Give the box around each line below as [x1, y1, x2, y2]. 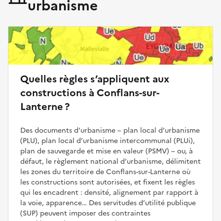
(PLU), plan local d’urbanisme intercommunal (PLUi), [20, 135, 195, 146]
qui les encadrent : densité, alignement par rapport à [20, 187, 198, 198]
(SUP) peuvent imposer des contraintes [20, 208, 150, 219]
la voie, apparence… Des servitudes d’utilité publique [20, 197, 196, 208]
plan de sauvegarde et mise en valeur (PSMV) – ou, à [20, 146, 193, 156]
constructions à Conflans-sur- [20, 85, 159, 100]
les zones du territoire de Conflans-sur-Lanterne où [20, 166, 190, 177]
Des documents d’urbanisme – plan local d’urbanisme [20, 125, 200, 136]
